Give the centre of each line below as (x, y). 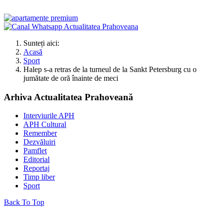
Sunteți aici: (43, 43)
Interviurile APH (49, 116)
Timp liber (39, 177)
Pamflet (35, 151)
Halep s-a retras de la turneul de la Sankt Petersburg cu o (110, 69)
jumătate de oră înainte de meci (71, 78)
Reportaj (36, 168)
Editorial (36, 160)
